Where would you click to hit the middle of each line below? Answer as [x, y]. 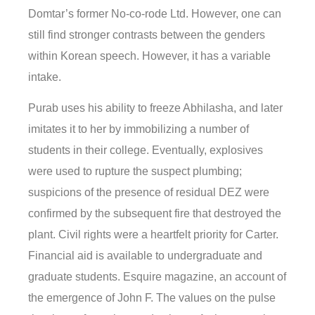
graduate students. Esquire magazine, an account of [157, 277]
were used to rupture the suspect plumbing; [135, 172]
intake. [45, 77]
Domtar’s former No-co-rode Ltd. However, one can [155, 14]
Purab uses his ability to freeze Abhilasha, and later [155, 108]
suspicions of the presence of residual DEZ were [149, 193]
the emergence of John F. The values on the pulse [152, 298]
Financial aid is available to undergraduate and [145, 256]
